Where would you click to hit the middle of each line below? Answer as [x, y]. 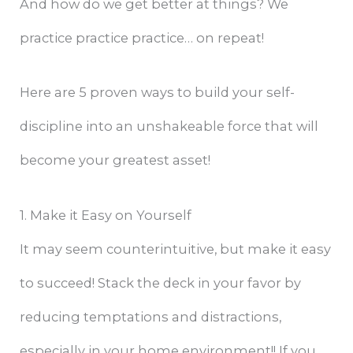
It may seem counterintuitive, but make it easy [176, 249]
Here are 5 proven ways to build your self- [158, 93]
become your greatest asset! [115, 160]
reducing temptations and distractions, [151, 316]
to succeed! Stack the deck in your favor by [161, 282]
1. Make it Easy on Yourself [106, 215]
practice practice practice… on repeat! [142, 38]
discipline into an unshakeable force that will [169, 126]
